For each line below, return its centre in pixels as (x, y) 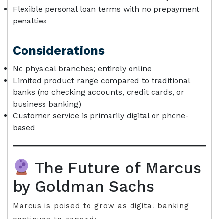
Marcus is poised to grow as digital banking (101, 206)
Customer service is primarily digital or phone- (101, 116)
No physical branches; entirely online (82, 69)
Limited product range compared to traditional (101, 80)
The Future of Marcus (116, 168)
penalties (30, 21)
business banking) (47, 104)
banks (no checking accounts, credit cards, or (99, 92)
